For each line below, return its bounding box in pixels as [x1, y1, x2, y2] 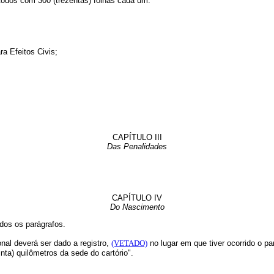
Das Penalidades [107, 142, 167, 152]
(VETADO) [111, 239, 147, 248]
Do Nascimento [109, 202, 165, 212]
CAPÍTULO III [112, 133, 162, 143]
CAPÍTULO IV [112, 193, 162, 203]
